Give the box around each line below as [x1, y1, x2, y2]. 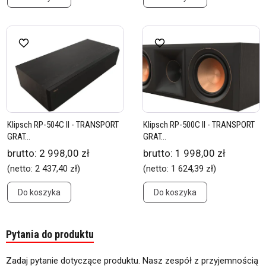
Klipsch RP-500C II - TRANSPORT [143, 119, 255, 130]
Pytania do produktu [6, 228, 94, 240]
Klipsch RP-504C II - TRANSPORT [7, 119, 119, 130]
